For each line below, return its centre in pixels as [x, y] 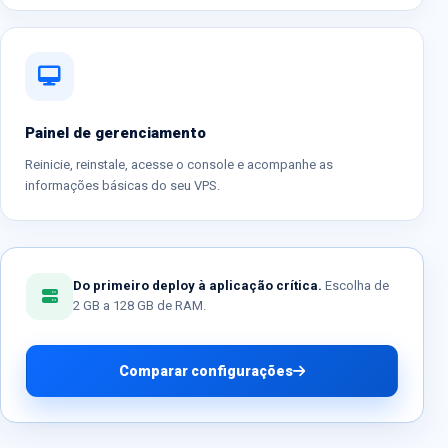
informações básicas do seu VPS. [122, 185]
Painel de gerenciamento [115, 132]
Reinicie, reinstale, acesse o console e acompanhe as [179, 164]
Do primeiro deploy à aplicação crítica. [197, 286]
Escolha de [355, 286]
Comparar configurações [206, 370]
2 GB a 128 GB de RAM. [139, 306]
